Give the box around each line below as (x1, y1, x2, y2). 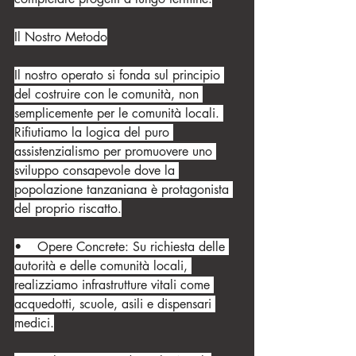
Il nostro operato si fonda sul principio (14, 67, 224, 83)
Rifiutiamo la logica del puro (14, 124, 173, 141)
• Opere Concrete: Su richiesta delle (14, 238, 229, 255)
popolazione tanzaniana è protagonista (14, 181, 233, 198)
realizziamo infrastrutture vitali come (14, 277, 214, 293)
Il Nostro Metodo (14, 29, 107, 45)
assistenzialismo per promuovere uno (14, 143, 216, 160)
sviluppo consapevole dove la (14, 162, 179, 179)
